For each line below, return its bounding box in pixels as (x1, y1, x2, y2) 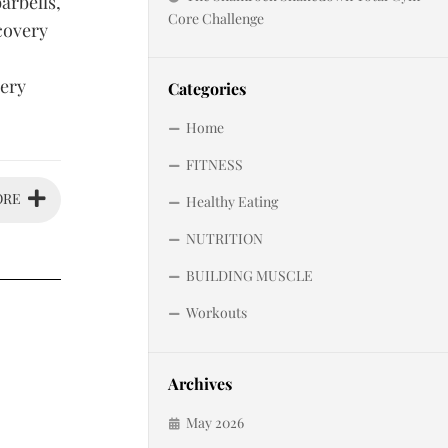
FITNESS (186, 155, 243, 174)
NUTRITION (186, 229, 263, 248)
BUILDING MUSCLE (186, 266, 313, 285)
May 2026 (186, 413, 244, 432)
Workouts (186, 303, 247, 322)
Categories (168, 78, 246, 99)
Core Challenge (168, 9, 264, 28)
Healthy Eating (186, 192, 278, 211)
